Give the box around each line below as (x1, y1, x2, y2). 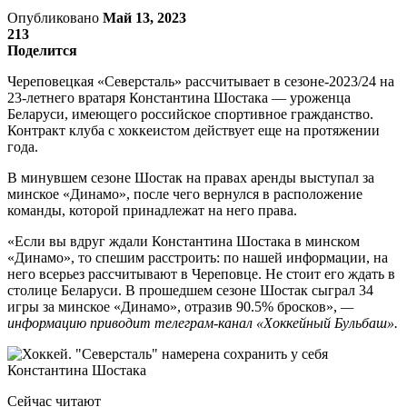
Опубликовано (7, 9, 103, 25)
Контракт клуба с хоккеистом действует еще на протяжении (7, 122, 380, 138)
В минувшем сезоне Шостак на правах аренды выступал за (7, 169, 374, 185)
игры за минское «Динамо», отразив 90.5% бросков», (7, 298, 337, 314)
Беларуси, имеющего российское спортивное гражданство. (7, 105, 373, 122)
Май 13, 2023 (103, 9, 186, 25)
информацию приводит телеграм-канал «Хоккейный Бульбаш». (7, 314, 398, 331)
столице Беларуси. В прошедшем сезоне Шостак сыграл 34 (7, 282, 373, 298)
